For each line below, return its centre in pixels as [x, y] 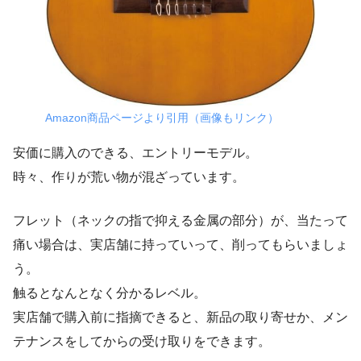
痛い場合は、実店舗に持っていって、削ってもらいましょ [180, 245]
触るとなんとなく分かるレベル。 [110, 293]
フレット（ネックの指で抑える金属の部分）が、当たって [180, 221]
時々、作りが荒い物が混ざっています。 [129, 177]
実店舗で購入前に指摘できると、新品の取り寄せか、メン [180, 317]
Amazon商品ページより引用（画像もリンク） [162, 118]
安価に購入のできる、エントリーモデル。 [135, 153]
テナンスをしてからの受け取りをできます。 [142, 342]
